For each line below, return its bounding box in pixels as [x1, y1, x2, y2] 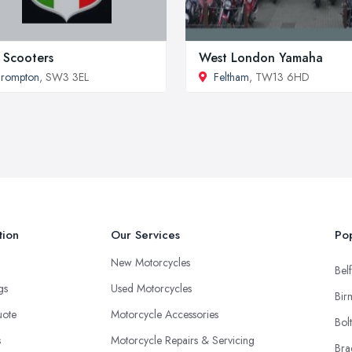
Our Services [111, 225, 180, 244]
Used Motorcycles [111, 280, 192, 296]
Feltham [214, 68, 249, 85]
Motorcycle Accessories [111, 306, 218, 322]
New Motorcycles [111, 254, 190, 270]
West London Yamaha [199, 48, 323, 67]
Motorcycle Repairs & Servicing [111, 332, 255, 348]
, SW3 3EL [39, 68, 89, 85]
